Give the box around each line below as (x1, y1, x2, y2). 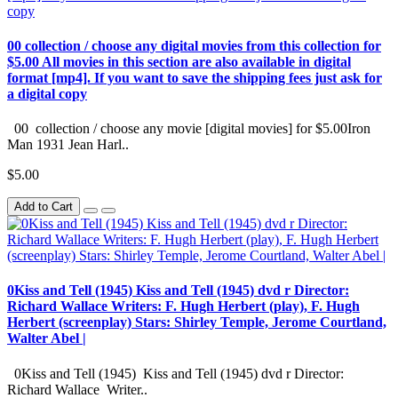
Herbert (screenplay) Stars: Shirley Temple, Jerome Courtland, (7, 314, 386, 330)
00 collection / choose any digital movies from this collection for (7, 37, 381, 53)
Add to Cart (14, 200, 73, 214)
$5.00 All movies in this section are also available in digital (7, 53, 351, 69)
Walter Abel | (7, 330, 86, 346)
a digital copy (7, 85, 87, 101)
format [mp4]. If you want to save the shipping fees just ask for (7, 69, 382, 85)
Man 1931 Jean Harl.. (7, 137, 129, 153)
